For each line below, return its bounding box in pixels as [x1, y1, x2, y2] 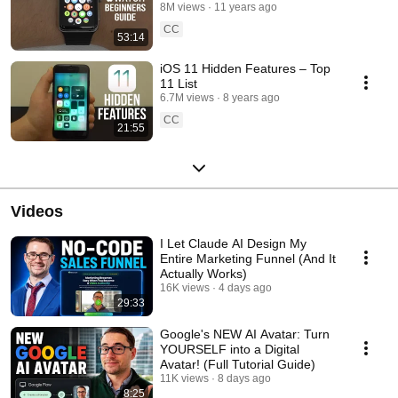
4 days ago [219, 281, 272, 294]
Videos [11, 202, 63, 220]
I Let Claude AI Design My [160, 235, 306, 251]
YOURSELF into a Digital [160, 341, 299, 356]
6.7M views [160, 91, 214, 104]
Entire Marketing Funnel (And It [160, 251, 336, 266]
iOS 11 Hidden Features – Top [160, 60, 330, 76]
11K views [160, 371, 209, 385]
